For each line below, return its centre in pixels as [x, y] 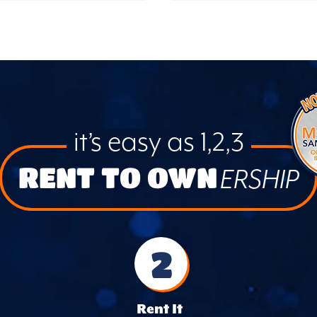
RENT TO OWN [121, 177]
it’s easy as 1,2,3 [158, 143]
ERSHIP [259, 180]
